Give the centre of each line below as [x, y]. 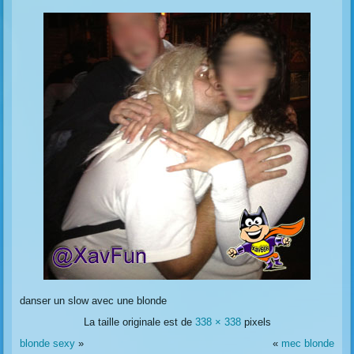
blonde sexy [48, 343]
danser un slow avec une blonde [94, 300]
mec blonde [307, 343]
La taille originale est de [139, 322]
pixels [256, 322]
